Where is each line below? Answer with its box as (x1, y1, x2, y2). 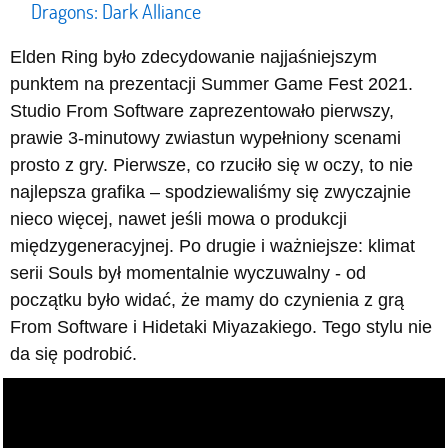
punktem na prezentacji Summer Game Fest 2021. (10, 74, 413, 95)
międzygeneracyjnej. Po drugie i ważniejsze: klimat (10, 236, 415, 257)
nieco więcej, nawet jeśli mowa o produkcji (10, 209, 347, 230)
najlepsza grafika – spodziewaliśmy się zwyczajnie (10, 182, 411, 203)
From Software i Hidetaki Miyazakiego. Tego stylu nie (10, 317, 432, 338)
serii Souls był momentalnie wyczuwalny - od (10, 263, 366, 284)
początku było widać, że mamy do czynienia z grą (10, 290, 404, 311)
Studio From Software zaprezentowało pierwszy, (10, 101, 394, 122)
